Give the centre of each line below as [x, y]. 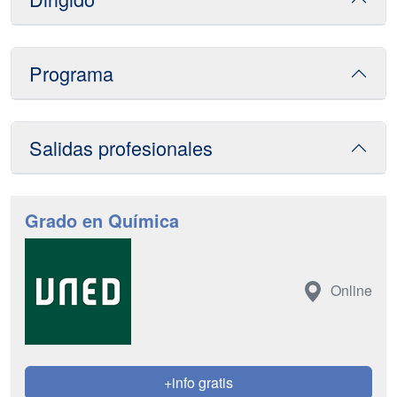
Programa [71, 73]
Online [351, 290]
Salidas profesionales [121, 148]
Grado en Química [102, 220]
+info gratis [198, 382]
